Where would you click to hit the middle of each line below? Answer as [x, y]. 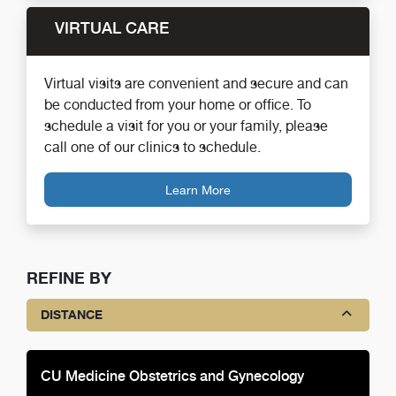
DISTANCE [72, 315]
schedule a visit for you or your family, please [186, 126]
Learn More [198, 190]
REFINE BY [69, 278]
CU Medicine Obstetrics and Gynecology [172, 376]
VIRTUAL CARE [112, 28]
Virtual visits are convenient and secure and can [196, 84]
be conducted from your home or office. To [178, 105]
